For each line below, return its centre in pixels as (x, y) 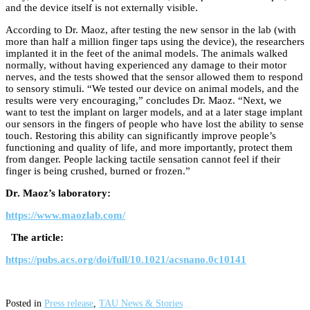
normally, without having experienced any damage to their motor (146, 65)
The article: (37, 238)
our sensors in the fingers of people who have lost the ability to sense (155, 124)
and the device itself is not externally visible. (102, 8)
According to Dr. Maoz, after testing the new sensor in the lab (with (151, 30)
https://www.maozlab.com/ (65, 216)
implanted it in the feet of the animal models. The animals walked (147, 54)
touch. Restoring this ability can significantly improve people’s (141, 136)
